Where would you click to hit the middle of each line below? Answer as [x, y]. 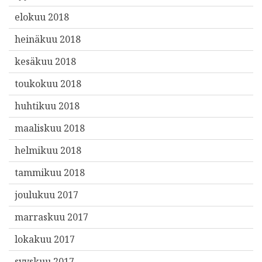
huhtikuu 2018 [47, 106]
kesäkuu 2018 [45, 62]
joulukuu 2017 [46, 195]
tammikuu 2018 [50, 173]
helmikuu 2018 [48, 151]
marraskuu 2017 [51, 217]
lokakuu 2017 [45, 239]
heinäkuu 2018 [48, 39]
